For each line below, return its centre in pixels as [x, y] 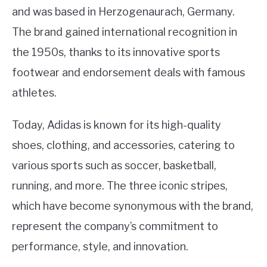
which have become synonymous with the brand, [133, 206]
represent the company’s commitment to [115, 226]
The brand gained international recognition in [125, 32]
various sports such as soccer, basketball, [114, 166]
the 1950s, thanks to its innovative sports [116, 52]
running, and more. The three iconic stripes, [120, 186]
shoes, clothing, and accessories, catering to [123, 145]
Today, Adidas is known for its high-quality [117, 125]
